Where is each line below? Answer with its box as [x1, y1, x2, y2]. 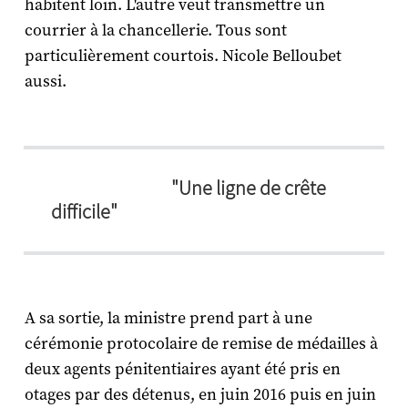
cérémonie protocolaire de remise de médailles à [24, 333, 378, 355]
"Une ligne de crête [171, 176, 326, 201]
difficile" [51, 199, 117, 225]
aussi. [24, 71, 66, 93]
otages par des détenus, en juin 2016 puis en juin [24, 384, 376, 406]
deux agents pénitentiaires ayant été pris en [24, 359, 341, 381]
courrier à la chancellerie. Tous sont [24, 20, 287, 42]
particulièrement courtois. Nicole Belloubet [24, 46, 342, 67]
